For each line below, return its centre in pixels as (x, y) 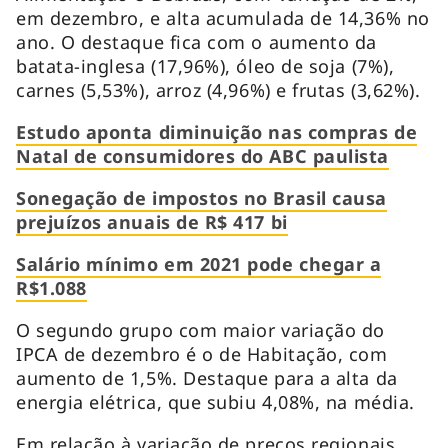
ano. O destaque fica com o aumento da (196, 41)
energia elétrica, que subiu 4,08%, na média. (215, 401)
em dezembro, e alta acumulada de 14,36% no (223, 17)
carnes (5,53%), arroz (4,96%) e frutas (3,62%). (218, 89)
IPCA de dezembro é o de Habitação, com (202, 353)
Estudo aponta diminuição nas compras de (217, 131)
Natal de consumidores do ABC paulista (202, 155)
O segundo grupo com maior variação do (200, 329)
